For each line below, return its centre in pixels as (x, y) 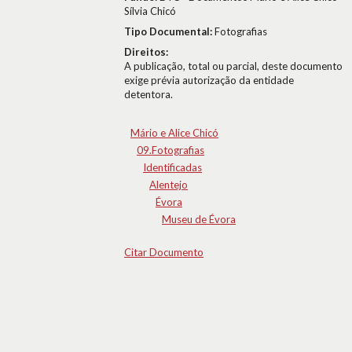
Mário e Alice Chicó (174, 133)
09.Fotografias (170, 150)
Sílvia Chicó (150, 11)
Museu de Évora (199, 219)
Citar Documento (164, 252)
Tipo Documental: (169, 31)
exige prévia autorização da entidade (209, 80)
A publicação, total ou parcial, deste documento (233, 66)
